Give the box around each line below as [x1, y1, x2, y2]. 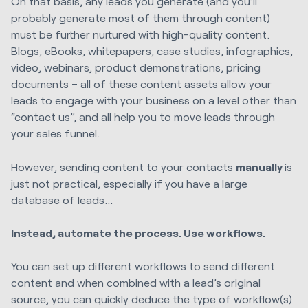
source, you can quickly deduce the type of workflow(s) [11, 292, 292, 306]
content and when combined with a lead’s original [11, 276, 261, 289]
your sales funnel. [11, 126, 100, 140]
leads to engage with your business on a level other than [11, 93, 296, 107]
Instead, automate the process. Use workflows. [11, 225, 265, 239]
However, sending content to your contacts [11, 159, 236, 173]
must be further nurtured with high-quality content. [11, 27, 269, 41]
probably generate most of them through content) [11, 11, 270, 25]
